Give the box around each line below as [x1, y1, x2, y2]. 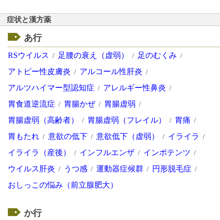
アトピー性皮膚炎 [8, 67, 71, 76]
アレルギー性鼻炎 [103, 83, 166, 92]
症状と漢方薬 [7, 15, 51, 24]
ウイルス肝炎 [8, 165, 55, 173]
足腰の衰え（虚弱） [58, 51, 129, 60]
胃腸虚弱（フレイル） [87, 116, 166, 125]
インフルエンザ [80, 148, 135, 157]
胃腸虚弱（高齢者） [8, 116, 79, 125]
